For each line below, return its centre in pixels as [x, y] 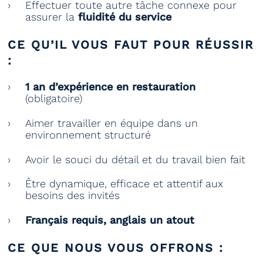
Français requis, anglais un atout [110, 220]
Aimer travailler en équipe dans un [112, 123]
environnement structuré [88, 135]
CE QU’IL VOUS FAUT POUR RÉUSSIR [131, 44]
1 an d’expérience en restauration [110, 87]
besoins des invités [73, 195]
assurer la [52, 16]
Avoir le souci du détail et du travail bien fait [135, 159]
